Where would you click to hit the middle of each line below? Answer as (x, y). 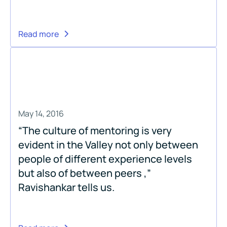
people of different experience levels (105, 159)
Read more (39, 34)
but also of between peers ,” (85, 173)
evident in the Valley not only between (108, 144)
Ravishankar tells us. (66, 187)
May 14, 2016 (41, 113)
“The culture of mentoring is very (95, 130)
